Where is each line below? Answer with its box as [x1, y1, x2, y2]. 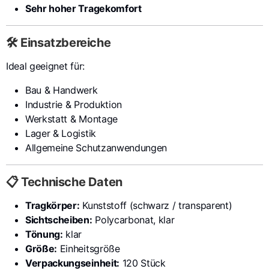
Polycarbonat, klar [92, 214, 175, 226]
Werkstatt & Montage [25, 113, 118, 125]
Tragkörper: [25, 199, 80, 211]
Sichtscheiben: [25, 214, 92, 226]
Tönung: [25, 228, 63, 240]
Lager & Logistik [25, 127, 96, 139]
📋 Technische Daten [6, 175, 122, 189]
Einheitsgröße [57, 243, 120, 255]
